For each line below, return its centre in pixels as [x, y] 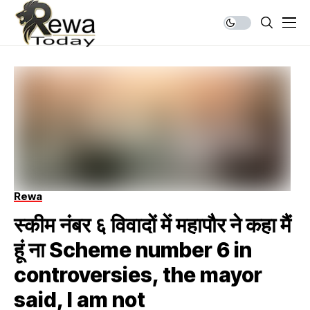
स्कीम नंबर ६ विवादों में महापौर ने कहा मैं [153, 225]
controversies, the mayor [138, 275]
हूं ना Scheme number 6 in [133, 250]
